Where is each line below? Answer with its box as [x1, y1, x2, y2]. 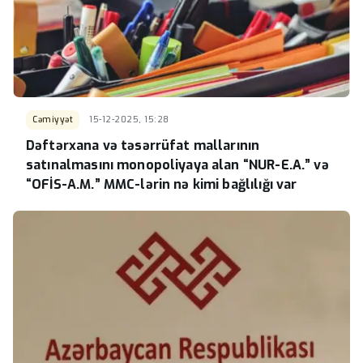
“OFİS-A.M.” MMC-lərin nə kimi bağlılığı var [26, 175, 297, 193]
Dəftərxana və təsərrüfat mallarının [26, 136, 260, 154]
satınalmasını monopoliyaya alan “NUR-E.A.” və [26, 156, 329, 173]
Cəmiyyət [32, 113, 73, 125]
